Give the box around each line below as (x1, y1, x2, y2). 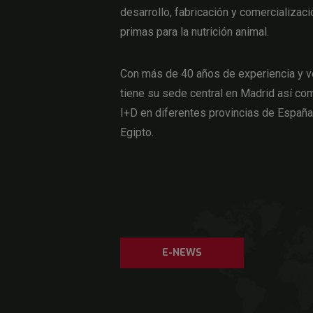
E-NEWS (162, 246, 202, 260)
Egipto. (120, 126, 154, 140)
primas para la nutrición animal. (120, 25, 269, 39)
